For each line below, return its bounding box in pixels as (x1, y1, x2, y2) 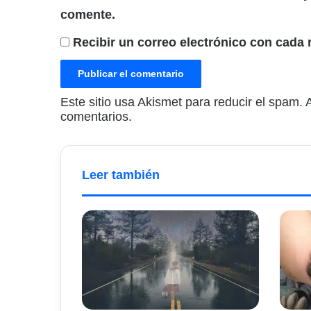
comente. (60, 7, 115, 22)
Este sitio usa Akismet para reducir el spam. (60, 94, 305, 109)
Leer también (82, 167, 160, 182)
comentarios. (60, 109, 132, 124)
